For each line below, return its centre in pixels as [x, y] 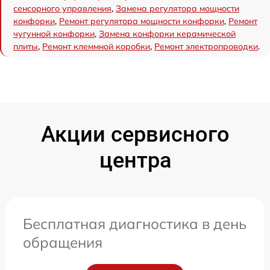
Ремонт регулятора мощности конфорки [142, 21]
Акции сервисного [135, 134]
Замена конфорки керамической [167, 34]
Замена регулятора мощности [177, 8]
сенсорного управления [62, 8]
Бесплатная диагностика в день [135, 224]
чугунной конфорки [54, 34]
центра [135, 160]
